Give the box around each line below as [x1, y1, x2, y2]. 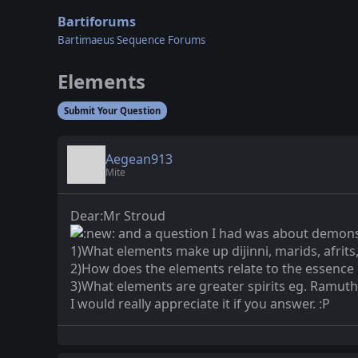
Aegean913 [105, 149, 173, 168]
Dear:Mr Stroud [70, 207, 165, 225]
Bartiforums [58, 13, 136, 30]
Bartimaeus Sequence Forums [58, 33, 205, 47]
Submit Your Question [64, 105, 161, 117]
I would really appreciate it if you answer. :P [70, 295, 330, 312]
